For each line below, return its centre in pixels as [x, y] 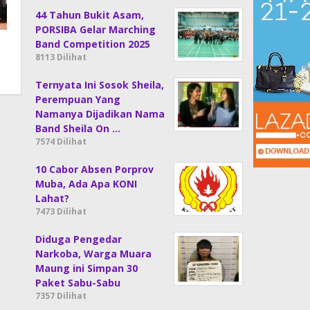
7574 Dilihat [61, 142]
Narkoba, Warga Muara [94, 254]
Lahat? [53, 198]
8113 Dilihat [61, 57]
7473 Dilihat [61, 211]
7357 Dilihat [61, 296]
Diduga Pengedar [79, 239]
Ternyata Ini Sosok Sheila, [100, 85]
